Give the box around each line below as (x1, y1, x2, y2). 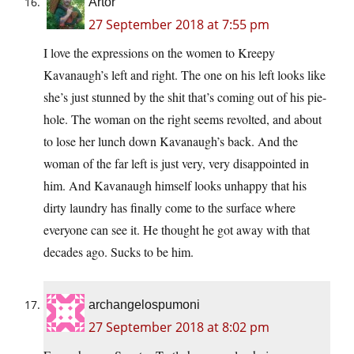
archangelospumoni (88, 297, 200, 311)
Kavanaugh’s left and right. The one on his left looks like (43, 66, 326, 83)
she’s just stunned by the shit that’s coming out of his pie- (43, 88, 326, 105)
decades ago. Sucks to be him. (43, 243, 194, 260)
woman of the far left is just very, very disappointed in (43, 154, 309, 171)
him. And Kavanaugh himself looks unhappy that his (43, 176, 307, 194)
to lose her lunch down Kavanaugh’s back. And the (43, 132, 298, 149)
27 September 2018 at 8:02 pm (88, 318, 269, 336)
